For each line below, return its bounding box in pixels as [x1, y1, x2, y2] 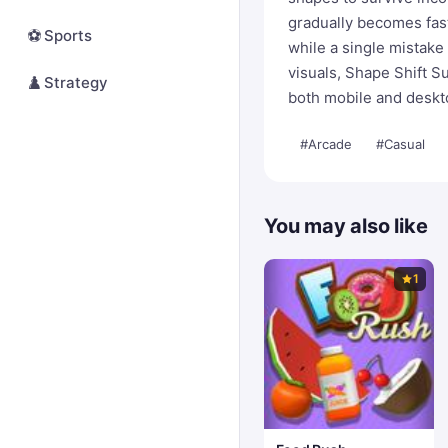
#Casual [376, 136, 425, 152]
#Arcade [300, 136, 352, 152]
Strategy [44, 73, 108, 92]
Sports [44, 26, 92, 45]
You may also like [264, 214, 428, 238]
